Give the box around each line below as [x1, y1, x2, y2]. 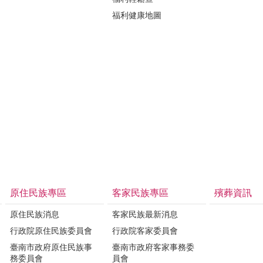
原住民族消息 [10, 209, 59, 219]
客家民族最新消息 [112, 209, 178, 219]
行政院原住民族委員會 [10, 225, 92, 235]
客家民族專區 [112, 187, 168, 198]
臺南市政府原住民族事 [10, 242, 92, 252]
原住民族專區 [10, 187, 66, 198]
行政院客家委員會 [112, 225, 178, 235]
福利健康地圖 [112, 10, 161, 20]
